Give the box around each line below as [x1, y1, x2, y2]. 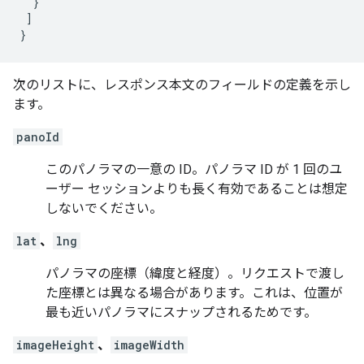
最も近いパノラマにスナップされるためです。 [45, 305, 317, 321]
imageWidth [114, 337, 184, 353]
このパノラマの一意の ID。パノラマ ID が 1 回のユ [45, 162, 342, 178]
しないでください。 [45, 201, 162, 217]
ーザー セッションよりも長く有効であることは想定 [45, 181, 348, 197]
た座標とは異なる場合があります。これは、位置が [45, 285, 343, 301]
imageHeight [16, 337, 94, 353]
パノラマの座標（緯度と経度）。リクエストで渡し [45, 266, 344, 282]
